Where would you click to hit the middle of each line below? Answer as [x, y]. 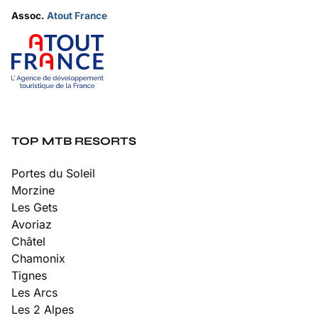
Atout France [77, 15]
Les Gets [34, 207]
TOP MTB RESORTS [74, 141]
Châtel [28, 241]
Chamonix [38, 258]
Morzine [33, 190]
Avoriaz [32, 224]
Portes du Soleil [53, 173]
